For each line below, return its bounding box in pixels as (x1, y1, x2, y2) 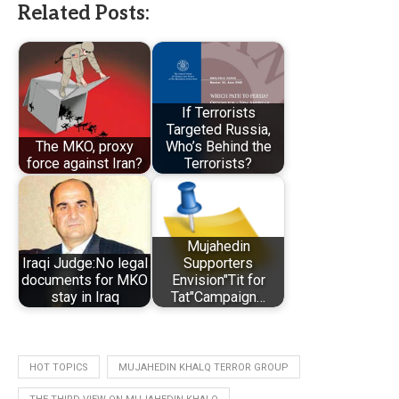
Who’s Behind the (165, 138, 272, 156)
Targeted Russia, (166, 121, 271, 139)
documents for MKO (21, 272, 148, 289)
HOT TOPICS (29, 361, 88, 373)
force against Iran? (27, 155, 142, 173)
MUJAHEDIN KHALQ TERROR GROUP (118, 361, 289, 373)
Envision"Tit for (171, 272, 265, 289)
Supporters (183, 255, 253, 273)
